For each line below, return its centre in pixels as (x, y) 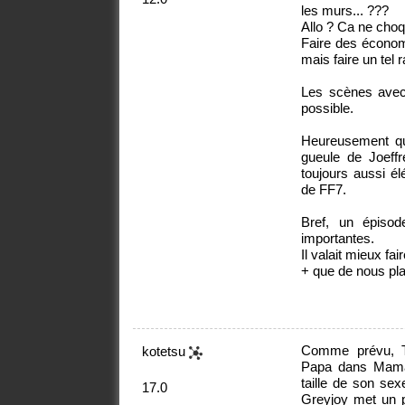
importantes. (338, 239)
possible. (328, 108)
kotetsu (165, 352)
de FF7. (324, 190)
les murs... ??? (345, 11)
